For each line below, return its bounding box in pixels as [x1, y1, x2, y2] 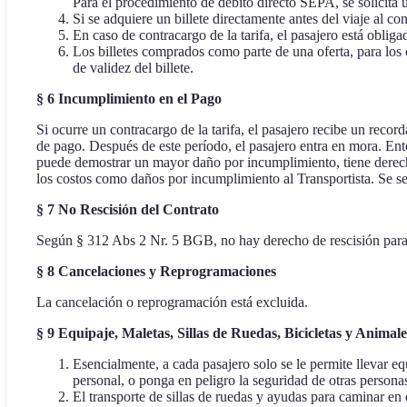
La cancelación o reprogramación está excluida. [36, 294, 308, 311]
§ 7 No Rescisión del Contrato [36, 202, 219, 218]
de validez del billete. [73, 60, 194, 76]
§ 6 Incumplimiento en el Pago [36, 91, 222, 107]
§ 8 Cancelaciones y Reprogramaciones [36, 263, 276, 280]
